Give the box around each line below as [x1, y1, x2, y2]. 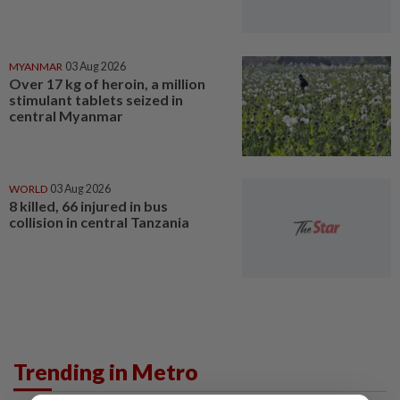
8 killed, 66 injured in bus [9, 196, 168, 214]
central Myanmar [9, 106, 123, 124]
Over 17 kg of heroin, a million [9, 74, 205, 92]
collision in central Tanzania [9, 212, 189, 230]
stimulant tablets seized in [9, 90, 183, 108]
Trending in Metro [13, 358, 198, 386]
